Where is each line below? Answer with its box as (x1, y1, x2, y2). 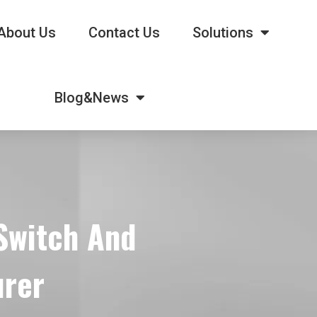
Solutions (192, 24, 253, 41)
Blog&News (54, 89, 129, 106)
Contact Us (88, 24, 160, 41)
